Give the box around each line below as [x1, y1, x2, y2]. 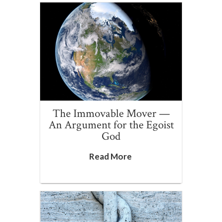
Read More [89, 151, 132, 162]
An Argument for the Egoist [48, 117, 174, 132]
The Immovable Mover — [52, 106, 170, 121]
